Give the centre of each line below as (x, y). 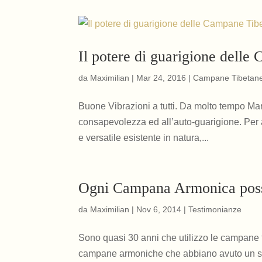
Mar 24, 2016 (161, 78)
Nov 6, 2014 (159, 209)
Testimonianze (215, 209)
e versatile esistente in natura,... (144, 138)
